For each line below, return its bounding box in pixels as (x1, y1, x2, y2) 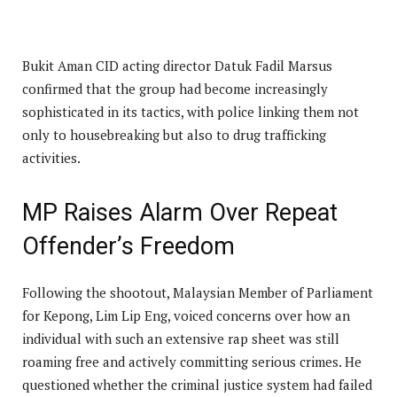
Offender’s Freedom (22, 231, 235, 261)
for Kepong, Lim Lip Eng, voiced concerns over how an (22, 306, 350, 324)
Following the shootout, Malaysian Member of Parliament (22, 283, 373, 301)
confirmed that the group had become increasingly (22, 79, 328, 97)
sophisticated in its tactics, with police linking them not (22, 102, 359, 121)
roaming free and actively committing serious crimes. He (22, 352, 362, 370)
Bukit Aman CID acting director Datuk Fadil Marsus (22, 56, 332, 74)
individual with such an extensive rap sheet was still (22, 329, 339, 347)
